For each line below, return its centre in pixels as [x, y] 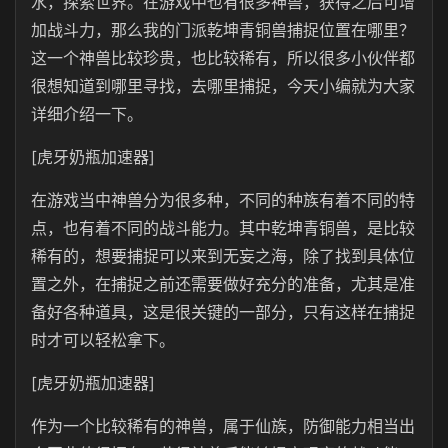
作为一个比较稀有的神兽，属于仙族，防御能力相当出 [223, 426]
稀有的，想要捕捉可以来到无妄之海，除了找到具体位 [223, 256]
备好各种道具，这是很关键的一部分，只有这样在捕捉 [223, 312]
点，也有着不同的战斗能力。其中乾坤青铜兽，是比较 [223, 228]
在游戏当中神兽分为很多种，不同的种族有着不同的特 [223, 200]
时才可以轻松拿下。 [103, 340]
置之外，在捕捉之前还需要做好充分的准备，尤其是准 [223, 284]
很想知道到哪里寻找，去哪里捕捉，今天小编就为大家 [223, 86]
